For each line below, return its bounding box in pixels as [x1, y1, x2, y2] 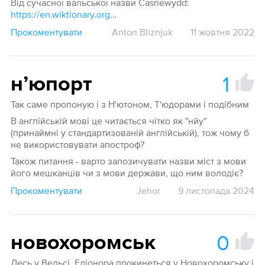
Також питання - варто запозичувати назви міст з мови [10, 156, 246, 167]
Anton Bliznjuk [112, 27, 173, 38]
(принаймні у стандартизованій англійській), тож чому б [10, 127, 249, 138]
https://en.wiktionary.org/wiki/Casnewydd [109, 9, 117, 20]
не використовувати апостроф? [10, 139, 144, 150]
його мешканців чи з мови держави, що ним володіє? [10, 167, 243, 179]
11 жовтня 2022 [190, 27, 255, 38]
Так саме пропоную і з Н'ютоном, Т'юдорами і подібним [10, 99, 249, 110]
